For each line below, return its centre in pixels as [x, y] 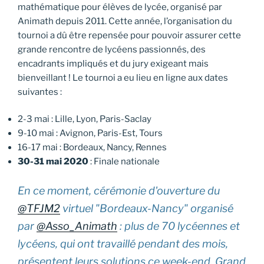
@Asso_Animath [77, 226]
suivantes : [40, 92]
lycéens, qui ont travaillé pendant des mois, [123, 243]
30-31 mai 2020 [54, 162]
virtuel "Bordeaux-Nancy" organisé [147, 208]
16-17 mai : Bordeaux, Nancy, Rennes [92, 148]
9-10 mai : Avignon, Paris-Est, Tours [90, 133]
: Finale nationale [125, 162]
